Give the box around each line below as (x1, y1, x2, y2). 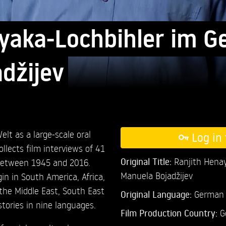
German (194, 188, 224, 200)
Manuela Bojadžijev (120, 169, 193, 181)
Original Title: (120, 155, 172, 167)
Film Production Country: (120, 206, 220, 219)
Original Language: (120, 188, 194, 200)
